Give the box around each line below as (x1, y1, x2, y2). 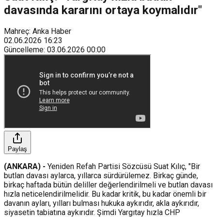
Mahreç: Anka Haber (4, 26, 71, 36)
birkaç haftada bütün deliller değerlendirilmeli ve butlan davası (4, 180, 213, 189)
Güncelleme (4, 45, 44, 54)
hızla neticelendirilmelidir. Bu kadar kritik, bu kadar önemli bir (4, 189, 206, 199)
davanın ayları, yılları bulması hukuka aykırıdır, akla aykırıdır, (4, 198, 199, 208)
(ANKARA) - (4, 161, 46, 171)
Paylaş (8, 145, 27, 153)
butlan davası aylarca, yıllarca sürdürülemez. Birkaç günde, (4, 170, 198, 180)
